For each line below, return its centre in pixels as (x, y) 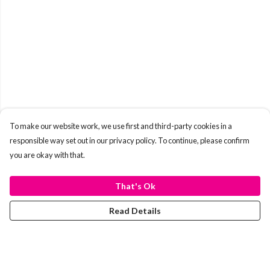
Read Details (135, 211)
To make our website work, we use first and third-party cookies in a (121, 126)
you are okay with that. (47, 155)
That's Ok (135, 186)
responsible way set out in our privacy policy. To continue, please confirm (130, 140)
